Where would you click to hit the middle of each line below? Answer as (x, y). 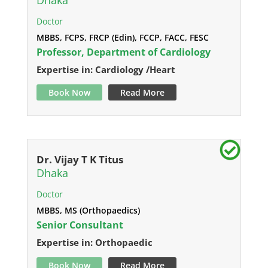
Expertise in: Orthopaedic (94, 242)
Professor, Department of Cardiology (123, 52)
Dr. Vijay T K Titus (80, 159)
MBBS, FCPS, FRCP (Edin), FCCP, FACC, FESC (122, 37)
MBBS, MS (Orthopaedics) (88, 210)
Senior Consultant (80, 225)
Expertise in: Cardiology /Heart (106, 69)
